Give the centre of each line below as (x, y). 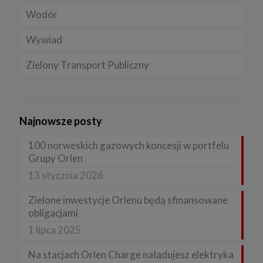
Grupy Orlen (55, 158)
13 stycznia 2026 (66, 175)
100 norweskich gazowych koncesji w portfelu (129, 145)
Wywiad (44, 39)
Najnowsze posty (61, 121)
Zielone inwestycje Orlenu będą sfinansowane (128, 200)
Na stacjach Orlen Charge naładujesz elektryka (131, 254)
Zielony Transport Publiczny (87, 65)
